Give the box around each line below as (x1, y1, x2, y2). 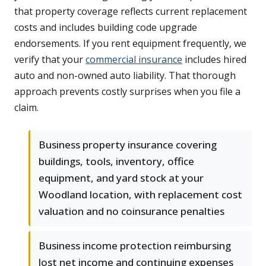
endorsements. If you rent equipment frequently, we (14, 37, 246, 50)
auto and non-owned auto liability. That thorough (14, 69, 236, 83)
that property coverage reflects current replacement (14, 5, 247, 18)
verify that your (14, 53, 85, 66)
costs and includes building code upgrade (14, 21, 197, 34)
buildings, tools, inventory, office (39, 154, 194, 169)
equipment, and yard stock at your (39, 171, 204, 185)
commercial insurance (85, 53, 182, 66)
